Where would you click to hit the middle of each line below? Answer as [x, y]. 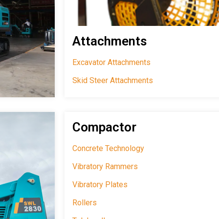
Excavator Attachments [111, 63]
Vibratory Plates [100, 185]
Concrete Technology [108, 149]
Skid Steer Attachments [113, 81]
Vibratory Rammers [105, 167]
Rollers [85, 203]
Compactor [104, 127]
